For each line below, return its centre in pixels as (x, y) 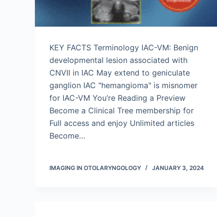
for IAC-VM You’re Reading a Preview (117, 98)
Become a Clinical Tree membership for (122, 110)
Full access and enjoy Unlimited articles (122, 123)
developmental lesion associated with (118, 60)
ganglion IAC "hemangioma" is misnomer (124, 85)
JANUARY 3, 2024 (178, 168)
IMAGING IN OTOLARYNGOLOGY (95, 168)
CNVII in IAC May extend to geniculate (120, 73)
